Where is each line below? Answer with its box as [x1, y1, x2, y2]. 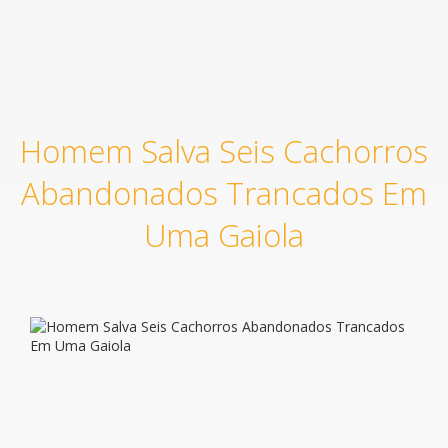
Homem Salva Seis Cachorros [20, 129, 428, 172]
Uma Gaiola [144, 213, 304, 256]
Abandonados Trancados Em [21, 171, 427, 214]
